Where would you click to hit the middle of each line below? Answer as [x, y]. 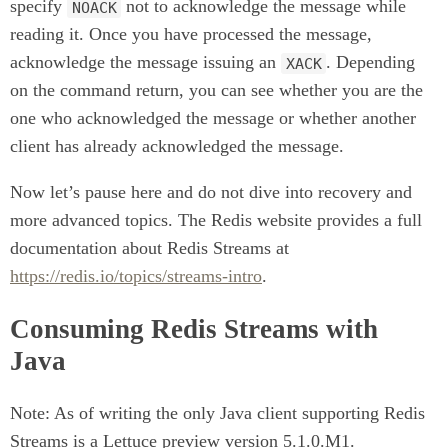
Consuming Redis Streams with [194, 328]
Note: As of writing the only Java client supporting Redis [217, 413]
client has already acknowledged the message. [177, 146]
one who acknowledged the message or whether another [213, 118]
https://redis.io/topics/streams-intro [136, 276]
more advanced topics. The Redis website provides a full [216, 220]
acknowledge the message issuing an [145, 62]
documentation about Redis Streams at [149, 248]
